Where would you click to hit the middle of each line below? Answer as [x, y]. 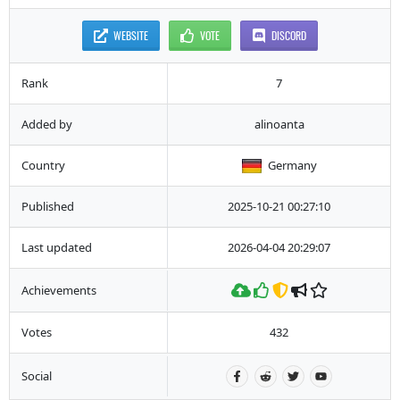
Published [47, 207]
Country [43, 166]
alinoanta [279, 125]
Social [36, 376]
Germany [292, 166]
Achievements [58, 290]
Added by [46, 125]
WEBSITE [131, 36]
